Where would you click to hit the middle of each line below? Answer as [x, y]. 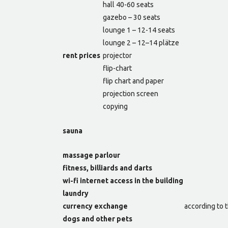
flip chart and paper [133, 81]
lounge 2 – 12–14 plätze [141, 43]
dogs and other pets [97, 219]
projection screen [131, 94]
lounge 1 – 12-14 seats [139, 30]
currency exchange [95, 206]
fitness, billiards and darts [107, 168]
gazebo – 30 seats [132, 18]
